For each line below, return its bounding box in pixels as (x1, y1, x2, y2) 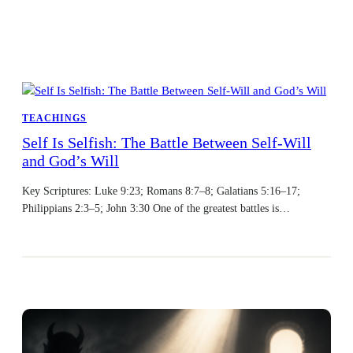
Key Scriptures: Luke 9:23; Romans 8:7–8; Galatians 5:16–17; (22, 184, 300, 198)
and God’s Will (22, 153, 119, 170)
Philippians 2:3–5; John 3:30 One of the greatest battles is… (22, 202, 290, 215)
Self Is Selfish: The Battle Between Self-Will (22, 135, 311, 152)
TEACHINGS (22, 113, 87, 124)
